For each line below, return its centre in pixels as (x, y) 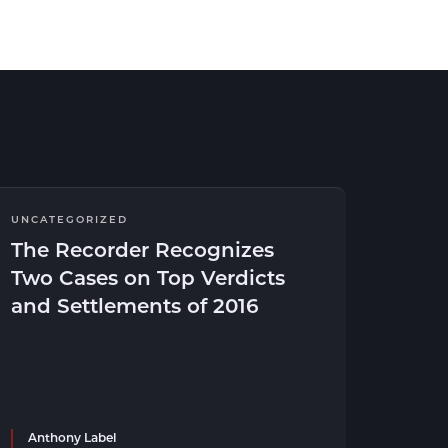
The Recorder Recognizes (142, 249)
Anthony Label (72, 437)
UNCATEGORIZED (69, 219)
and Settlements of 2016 (135, 305)
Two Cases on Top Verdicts (148, 277)
